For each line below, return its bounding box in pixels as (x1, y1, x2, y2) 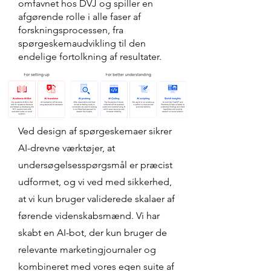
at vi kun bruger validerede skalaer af (18, 193, 175, 204)
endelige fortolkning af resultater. (18, 51, 162, 62)
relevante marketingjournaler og (18, 244, 156, 255)
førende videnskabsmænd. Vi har (18, 210, 160, 221)
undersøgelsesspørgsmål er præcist (18, 159, 172, 171)
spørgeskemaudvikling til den (18, 38, 146, 49)
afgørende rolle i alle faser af (18, 11, 141, 22)
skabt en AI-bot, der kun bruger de (18, 227, 167, 238)
